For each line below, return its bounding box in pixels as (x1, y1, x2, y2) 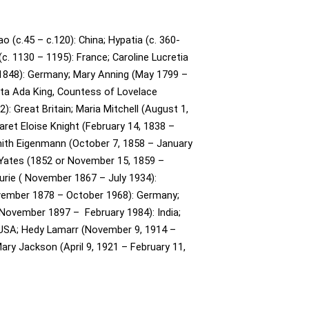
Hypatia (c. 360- (108, 33, 180, 46)
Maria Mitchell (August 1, (76, 102, 188, 115)
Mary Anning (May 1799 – (73, 68, 188, 81)
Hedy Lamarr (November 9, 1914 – (21, 223, 176, 236)
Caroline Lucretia (112, 50, 188, 63)
